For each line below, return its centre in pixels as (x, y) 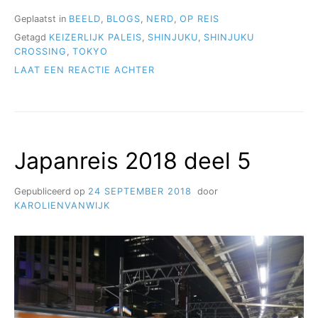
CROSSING (40, 52)
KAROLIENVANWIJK (62, 206)
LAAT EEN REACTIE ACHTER (84, 70)
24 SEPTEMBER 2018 (140, 192)
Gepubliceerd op (51, 192)
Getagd (32, 38)
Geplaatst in (42, 18)
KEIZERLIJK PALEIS (95, 38)
